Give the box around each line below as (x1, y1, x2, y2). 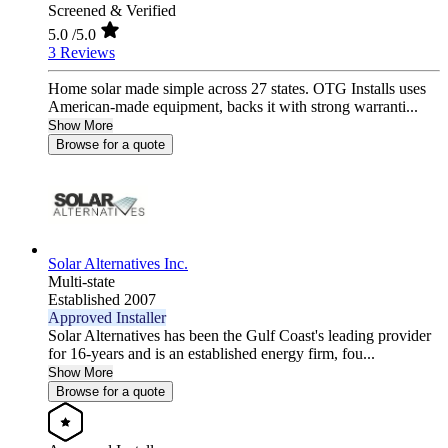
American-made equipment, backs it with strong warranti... (48, 98, 418, 116)
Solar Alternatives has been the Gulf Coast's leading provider (48, 327, 431, 345)
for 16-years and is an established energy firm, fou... (48, 345, 375, 363)
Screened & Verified (48, 2, 176, 20)
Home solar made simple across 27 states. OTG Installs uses (48, 80, 426, 98)
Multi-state (48, 273, 115, 291)
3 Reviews (48, 44, 115, 62)
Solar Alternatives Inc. (48, 255, 188, 273)
